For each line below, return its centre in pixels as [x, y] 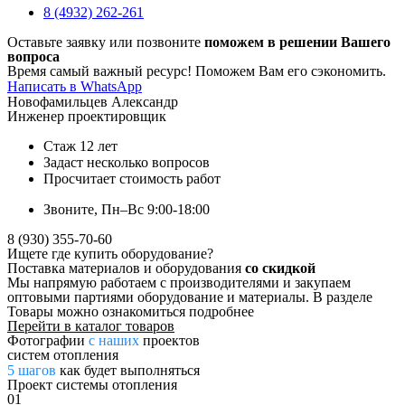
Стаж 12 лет [80, 146]
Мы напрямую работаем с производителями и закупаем [179, 283]
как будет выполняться [128, 371]
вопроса [33, 57]
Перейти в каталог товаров [91, 326]
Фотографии [48, 341]
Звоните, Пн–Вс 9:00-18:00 [127, 210]
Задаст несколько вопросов [127, 163]
